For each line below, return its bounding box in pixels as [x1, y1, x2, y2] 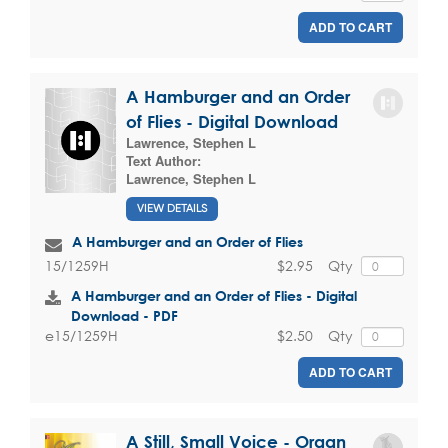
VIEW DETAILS [137, 201, 207, 215]
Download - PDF [71, 307, 178, 325]
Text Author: [126, 151, 201, 171]
